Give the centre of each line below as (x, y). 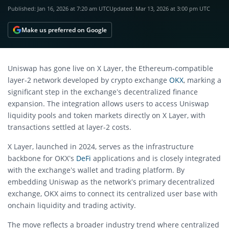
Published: (22, 8)
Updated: (122, 8)
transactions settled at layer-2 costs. (70, 127)
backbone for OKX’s (42, 158)
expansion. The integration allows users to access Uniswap (108, 104)
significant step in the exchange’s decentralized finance (103, 92)
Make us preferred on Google (64, 30)
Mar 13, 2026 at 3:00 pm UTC (173, 8)
